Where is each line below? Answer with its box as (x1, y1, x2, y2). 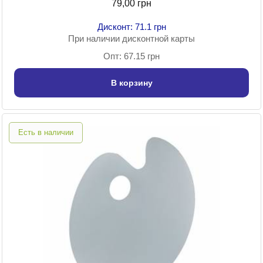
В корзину (110, 78, 153, 88)
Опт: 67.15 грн (103, 51, 160, 62)
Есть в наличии (18, 128, 73, 137)
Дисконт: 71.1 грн (97, 22, 166, 32)
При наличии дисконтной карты (68, 33, 195, 44)
